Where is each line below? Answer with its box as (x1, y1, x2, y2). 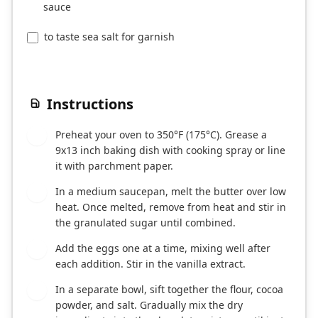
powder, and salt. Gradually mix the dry (55, 298, 243, 312)
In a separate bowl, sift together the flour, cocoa (55, 283, 283, 297)
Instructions (47, 94, 133, 114)
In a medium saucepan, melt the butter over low (55, 185, 286, 199)
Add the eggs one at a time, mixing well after (55, 241, 270, 256)
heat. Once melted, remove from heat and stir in (55, 200, 286, 214)
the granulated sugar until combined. (55, 216, 236, 230)
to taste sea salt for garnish (44, 30, 175, 44)
